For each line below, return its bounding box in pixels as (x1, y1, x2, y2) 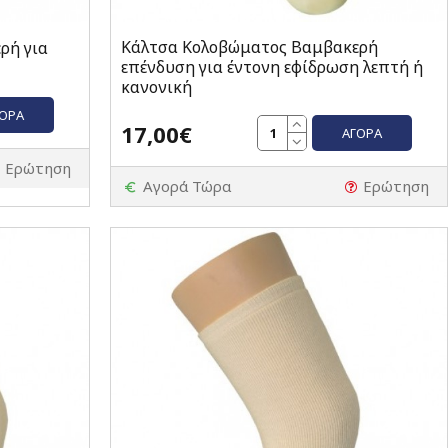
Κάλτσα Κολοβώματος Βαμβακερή (120, 36, 378, 59)
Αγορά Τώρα (142, 176, 231, 197)
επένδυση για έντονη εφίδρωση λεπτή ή (120, 56, 423, 79)
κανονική (120, 76, 192, 99)
